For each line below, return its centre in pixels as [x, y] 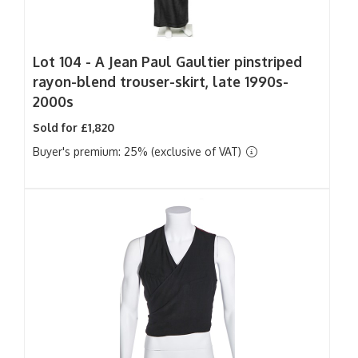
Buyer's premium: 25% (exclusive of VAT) [139, 151]
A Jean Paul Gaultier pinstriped [199, 62]
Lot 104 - [64, 62]
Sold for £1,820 [74, 127]
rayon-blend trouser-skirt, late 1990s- [161, 82]
